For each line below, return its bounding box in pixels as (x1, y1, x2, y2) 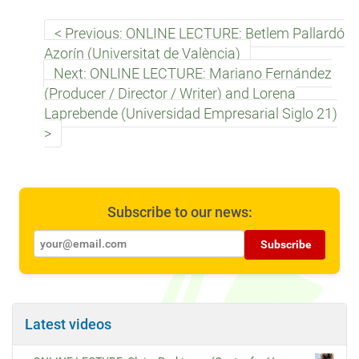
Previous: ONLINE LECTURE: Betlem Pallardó (65, 25, 345, 42)
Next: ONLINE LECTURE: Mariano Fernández (54, 65, 332, 82)
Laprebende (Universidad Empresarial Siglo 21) (44, 105, 337, 122)
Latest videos (25, 315, 111, 333)
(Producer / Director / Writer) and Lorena (44, 85, 296, 102)
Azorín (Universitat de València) (44, 45, 240, 62)
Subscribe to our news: (107, 204, 252, 220)
